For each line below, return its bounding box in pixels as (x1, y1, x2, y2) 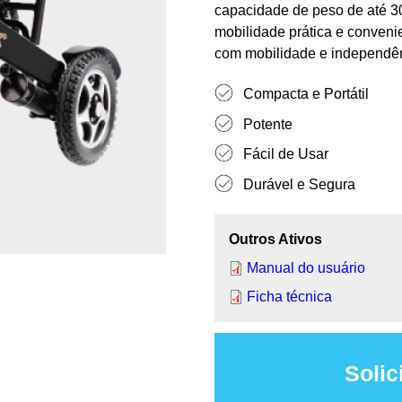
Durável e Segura (243, 176, 355, 192)
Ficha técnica (247, 288, 332, 304)
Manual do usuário (247, 259, 365, 275)
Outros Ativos (229, 231, 322, 247)
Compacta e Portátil (243, 86, 369, 102)
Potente (243, 116, 293, 132)
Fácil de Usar (243, 146, 328, 162)
